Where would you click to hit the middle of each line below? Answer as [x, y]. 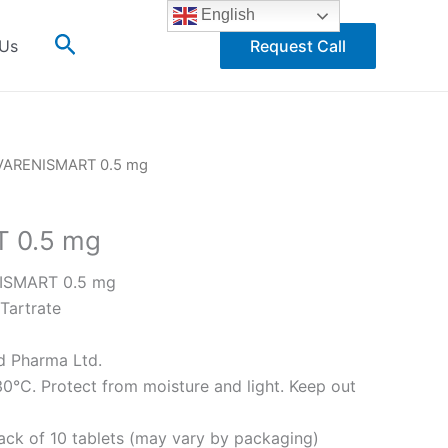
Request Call [298, 45]
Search [92, 42]
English [226, 15]
